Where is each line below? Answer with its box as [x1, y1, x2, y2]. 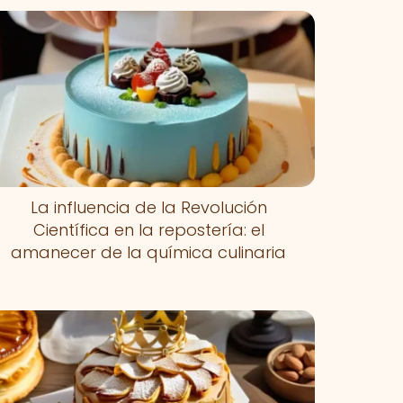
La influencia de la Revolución [30, 195, 267, 219]
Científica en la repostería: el [32, 218, 264, 241]
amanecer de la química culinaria [11, 240, 287, 264]
